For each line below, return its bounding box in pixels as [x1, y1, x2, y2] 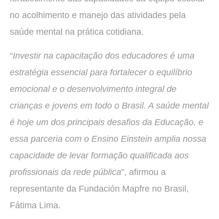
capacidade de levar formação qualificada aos [10, 150, 189, 160]
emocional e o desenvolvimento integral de [10, 84, 176, 94]
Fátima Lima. [10, 200, 61, 210]
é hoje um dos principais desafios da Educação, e [10, 117, 203, 127]
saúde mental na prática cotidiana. [10, 27, 144, 37]
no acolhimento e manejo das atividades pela [10, 10, 186, 21]
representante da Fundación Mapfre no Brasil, [10, 183, 189, 194]
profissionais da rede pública [10, 167, 121, 177]
